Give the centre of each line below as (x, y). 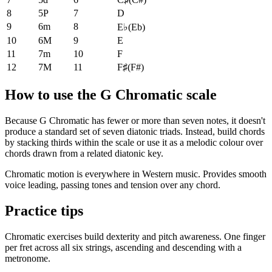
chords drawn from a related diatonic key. (84, 153)
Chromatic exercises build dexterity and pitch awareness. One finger (135, 236)
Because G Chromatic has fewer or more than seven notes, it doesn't (135, 120)
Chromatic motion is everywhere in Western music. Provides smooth (136, 174)
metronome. (28, 258)
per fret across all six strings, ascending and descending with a (123, 247)
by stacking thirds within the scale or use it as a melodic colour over (134, 142)
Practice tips (44, 210)
